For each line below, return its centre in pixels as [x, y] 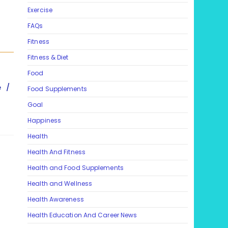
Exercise [40, 10]
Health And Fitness [56, 152]
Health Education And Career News [82, 215]
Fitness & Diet [48, 58]
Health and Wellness [60, 184]
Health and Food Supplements [76, 168]
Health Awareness [56, 199]
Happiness [45, 121]
